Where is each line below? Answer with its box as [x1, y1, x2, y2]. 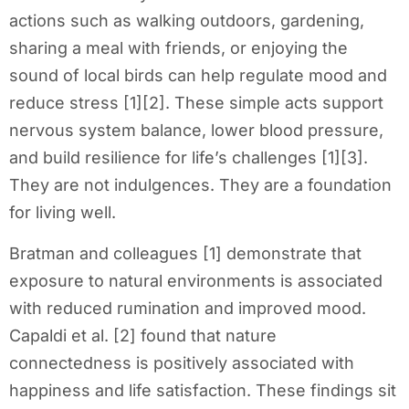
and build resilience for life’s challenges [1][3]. [9, 148, 368, 168]
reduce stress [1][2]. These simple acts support [9, 93, 383, 113]
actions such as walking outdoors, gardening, [9, 11, 364, 31]
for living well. [9, 203, 116, 223]
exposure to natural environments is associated [9, 270, 383, 290]
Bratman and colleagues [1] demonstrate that [9, 243, 362, 263]
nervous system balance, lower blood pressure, [9, 121, 383, 141]
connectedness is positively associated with [9, 352, 354, 372]
